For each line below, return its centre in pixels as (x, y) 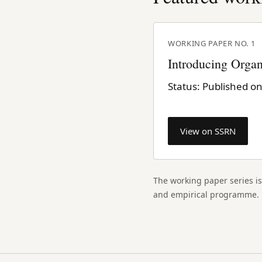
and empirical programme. (206, 194)
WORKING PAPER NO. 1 (212, 43)
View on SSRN (208, 131)
